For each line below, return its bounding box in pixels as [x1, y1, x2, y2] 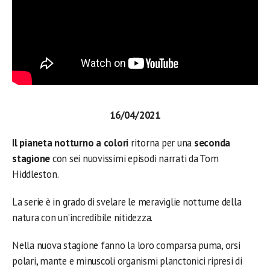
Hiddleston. [12, 168, 59, 181]
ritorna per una [128, 136, 194, 149]
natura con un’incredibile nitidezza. [12, 211, 153, 224]
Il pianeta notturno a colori [12, 136, 129, 149]
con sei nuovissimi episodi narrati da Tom [52, 152, 219, 165]
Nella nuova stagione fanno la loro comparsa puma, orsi [12, 239, 240, 252]
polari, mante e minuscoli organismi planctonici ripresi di [12, 254, 242, 268]
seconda [193, 136, 231, 149]
